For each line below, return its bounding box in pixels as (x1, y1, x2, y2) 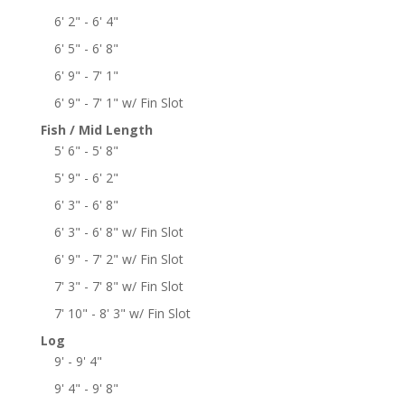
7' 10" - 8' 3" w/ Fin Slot (53, 304, 191, 322)
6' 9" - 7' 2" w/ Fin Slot (53, 250, 184, 268)
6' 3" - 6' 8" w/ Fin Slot (53, 222, 184, 240)
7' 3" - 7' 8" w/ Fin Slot (53, 277, 184, 295)
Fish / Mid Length (40, 120, 153, 138)
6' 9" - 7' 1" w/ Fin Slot (53, 93, 184, 111)
